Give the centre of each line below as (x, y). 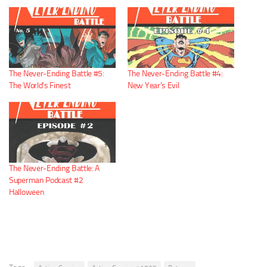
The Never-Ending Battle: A (55, 169)
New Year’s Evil (153, 86)
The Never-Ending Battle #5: (57, 74)
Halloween (27, 193)
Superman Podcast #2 (46, 181)
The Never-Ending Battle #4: (175, 74)
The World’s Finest (40, 86)
